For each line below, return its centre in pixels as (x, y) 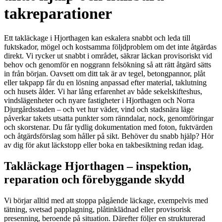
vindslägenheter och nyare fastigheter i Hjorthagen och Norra (99, 100)
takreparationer (58, 14)
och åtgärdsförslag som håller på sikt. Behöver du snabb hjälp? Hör (109, 136)
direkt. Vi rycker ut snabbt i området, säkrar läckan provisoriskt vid (108, 55)
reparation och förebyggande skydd (94, 179)
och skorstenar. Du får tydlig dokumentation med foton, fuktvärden (108, 127)
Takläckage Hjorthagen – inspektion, (98, 166)
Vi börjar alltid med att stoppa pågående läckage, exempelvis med (106, 200)
